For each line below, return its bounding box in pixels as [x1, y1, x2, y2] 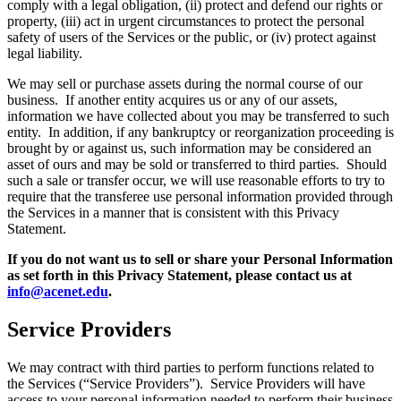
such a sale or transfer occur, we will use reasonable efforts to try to [7, 172, 385, 188]
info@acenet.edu [7, 283, 108, 299]
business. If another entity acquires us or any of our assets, [7, 91, 337, 107]
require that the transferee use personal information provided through [7, 188, 393, 204]
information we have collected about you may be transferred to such [7, 107, 389, 124]
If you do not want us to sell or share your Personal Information [7, 251, 393, 267]
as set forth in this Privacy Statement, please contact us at [7, 267, 352, 283]
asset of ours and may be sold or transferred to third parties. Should [7, 156, 387, 172]
